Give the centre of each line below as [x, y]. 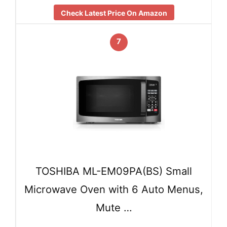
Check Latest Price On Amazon [114, 13]
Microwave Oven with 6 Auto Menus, [114, 189]
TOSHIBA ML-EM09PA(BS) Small [114, 171]
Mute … [114, 208]
